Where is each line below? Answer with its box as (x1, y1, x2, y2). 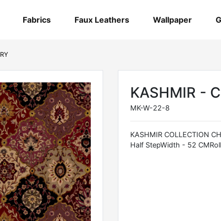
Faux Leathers (74, 14, 130, 25)
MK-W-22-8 (130, 103, 170, 112)
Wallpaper (153, 14, 192, 25)
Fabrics (23, 14, 51, 25)
